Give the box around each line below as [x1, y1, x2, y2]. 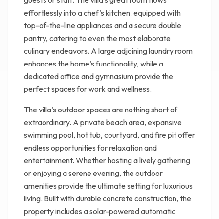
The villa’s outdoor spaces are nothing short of [24, 105, 177, 114]
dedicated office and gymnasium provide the [24, 71, 173, 81]
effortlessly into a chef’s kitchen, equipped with [24, 8, 181, 18]
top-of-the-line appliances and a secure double [24, 21, 181, 30]
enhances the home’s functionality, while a [24, 59, 163, 68]
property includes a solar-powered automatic [24, 206, 175, 216]
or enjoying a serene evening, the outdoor [24, 168, 163, 178]
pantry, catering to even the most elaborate [24, 33, 171, 43]
